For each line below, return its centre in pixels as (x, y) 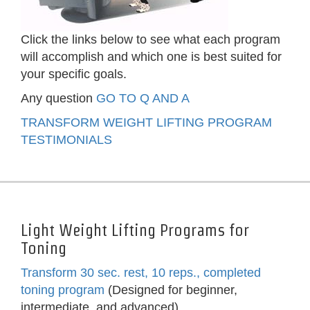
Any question (58, 99)
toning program (63, 290)
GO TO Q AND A (143, 99)
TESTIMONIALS (66, 140)
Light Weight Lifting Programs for (135, 230)
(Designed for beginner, (171, 290)
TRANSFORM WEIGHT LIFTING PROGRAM (146, 123)
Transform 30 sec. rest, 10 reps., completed (141, 273)
